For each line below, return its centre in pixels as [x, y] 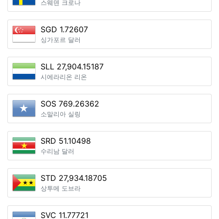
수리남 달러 [57, 151]
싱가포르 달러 [61, 40]
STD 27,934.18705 [74, 178]
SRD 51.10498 [66, 141]
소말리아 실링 [61, 114]
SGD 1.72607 [64, 29]
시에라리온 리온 [64, 77]
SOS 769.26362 [70, 104]
